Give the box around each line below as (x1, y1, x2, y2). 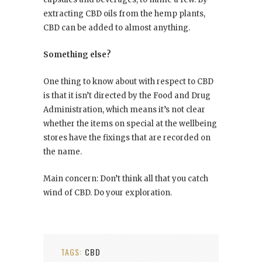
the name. (43, 146, 82, 157)
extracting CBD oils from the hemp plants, (43, 8, 205, 19)
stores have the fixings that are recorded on (43, 132, 211, 143)
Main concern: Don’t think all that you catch (43, 173, 208, 184)
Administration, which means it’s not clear (43, 104, 205, 115)
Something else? (43, 49, 111, 60)
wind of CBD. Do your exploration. (43, 187, 172, 198)
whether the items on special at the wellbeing (43, 118, 217, 129)
